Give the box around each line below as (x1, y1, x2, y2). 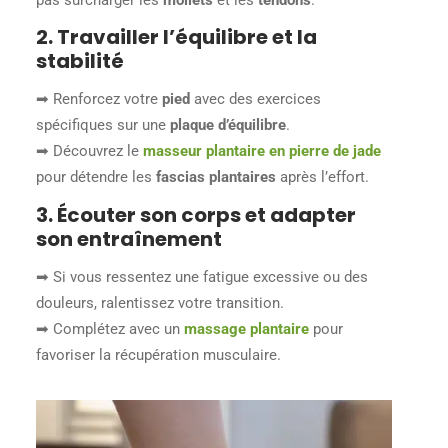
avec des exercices (190, 90, 322, 109)
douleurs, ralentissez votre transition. (36, 293, 285, 312)
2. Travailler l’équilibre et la (36, 23, 318, 52)
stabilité (36, 47, 125, 76)
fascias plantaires (156, 168, 277, 187)
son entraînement (36, 224, 223, 253)
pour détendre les (36, 168, 157, 187)
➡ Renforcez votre (36, 90, 163, 109)
